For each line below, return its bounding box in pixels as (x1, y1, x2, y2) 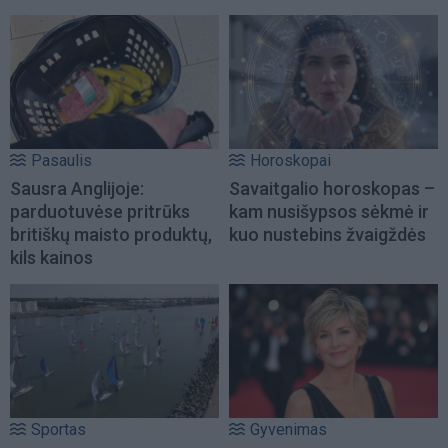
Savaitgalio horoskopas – (229, 177, 435, 199)
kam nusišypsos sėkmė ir (229, 200, 429, 222)
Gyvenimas (250, 420, 327, 440)
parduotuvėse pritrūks (10, 200, 190, 222)
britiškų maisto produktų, (10, 223, 212, 245)
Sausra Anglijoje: (10, 177, 144, 199)
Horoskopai (250, 150, 331, 170)
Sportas (31, 420, 86, 440)
